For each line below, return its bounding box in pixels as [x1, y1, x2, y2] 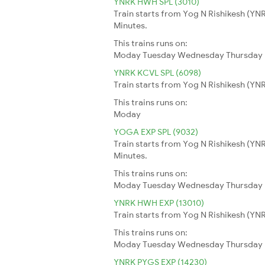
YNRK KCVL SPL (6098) [114, 67, 201, 78]
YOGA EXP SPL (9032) [114, 126, 198, 137]
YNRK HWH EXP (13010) [114, 197, 204, 208]
